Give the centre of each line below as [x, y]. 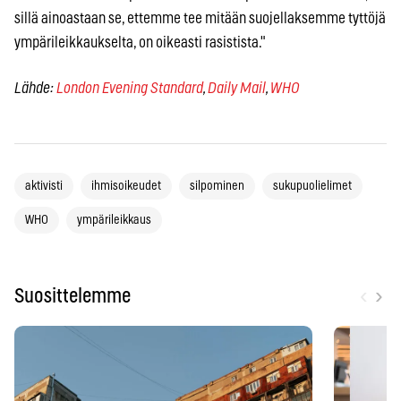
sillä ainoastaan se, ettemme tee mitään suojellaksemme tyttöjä [200, 18]
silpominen [217, 186]
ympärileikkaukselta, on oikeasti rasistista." [140, 42]
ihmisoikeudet [126, 186]
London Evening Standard [130, 88]
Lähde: [35, 88]
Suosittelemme [73, 296]
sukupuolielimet [312, 186]
